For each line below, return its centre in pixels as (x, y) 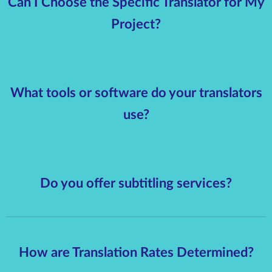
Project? (136, 25)
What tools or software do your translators (136, 93)
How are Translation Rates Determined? (136, 253)
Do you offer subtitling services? (136, 183)
